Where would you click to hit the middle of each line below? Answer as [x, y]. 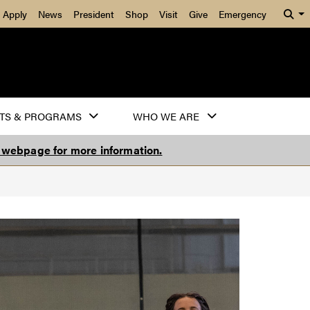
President [94, 14]
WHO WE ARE [166, 116]
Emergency [243, 14]
